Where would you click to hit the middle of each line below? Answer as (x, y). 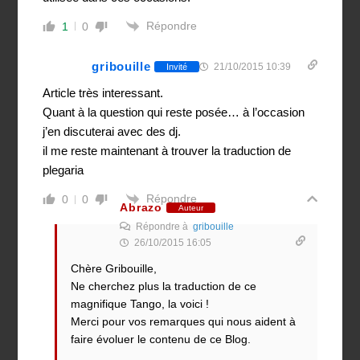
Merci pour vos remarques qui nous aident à (184, 322)
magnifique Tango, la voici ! (140, 304)
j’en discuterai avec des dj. (112, 132)
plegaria (63, 170)
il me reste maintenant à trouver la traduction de (167, 151)
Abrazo (141, 208)
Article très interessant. (103, 93)
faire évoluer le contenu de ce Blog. (161, 340)
